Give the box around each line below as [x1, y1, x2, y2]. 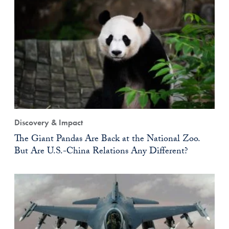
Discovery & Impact [14, 117, 83, 128]
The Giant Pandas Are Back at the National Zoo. [14, 132, 200, 148]
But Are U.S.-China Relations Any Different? [14, 144, 188, 161]
